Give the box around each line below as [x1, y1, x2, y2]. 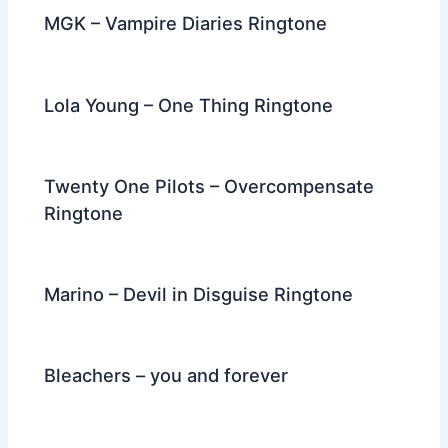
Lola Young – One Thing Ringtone [44, 93, 334, 116]
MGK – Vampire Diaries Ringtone [44, 12, 328, 35]
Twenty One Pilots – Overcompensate [44, 174, 375, 197]
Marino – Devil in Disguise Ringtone [44, 282, 354, 305]
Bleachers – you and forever [44, 364, 289, 387]
